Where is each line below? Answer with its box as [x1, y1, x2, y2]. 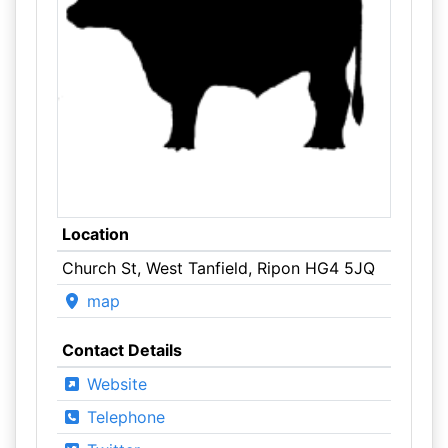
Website [81, 374, 147, 394]
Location [61, 224, 129, 244]
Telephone [81, 407, 165, 427]
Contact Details [61, 340, 182, 360]
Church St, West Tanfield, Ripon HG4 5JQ [61, 258, 375, 278]
